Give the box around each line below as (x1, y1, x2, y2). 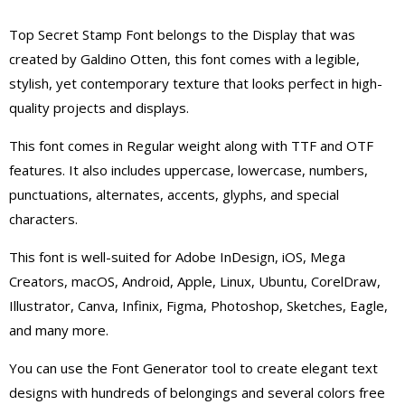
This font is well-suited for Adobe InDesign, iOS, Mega (9, 248, 345, 266)
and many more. (9, 321, 108, 339)
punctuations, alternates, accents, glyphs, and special (9, 185, 339, 203)
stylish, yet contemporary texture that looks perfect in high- (9, 74, 382, 92)
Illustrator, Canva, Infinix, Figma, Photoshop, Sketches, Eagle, (9, 297, 388, 315)
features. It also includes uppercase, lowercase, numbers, (9, 161, 368, 179)
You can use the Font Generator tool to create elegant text (9, 359, 378, 377)
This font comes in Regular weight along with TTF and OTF (9, 137, 373, 155)
